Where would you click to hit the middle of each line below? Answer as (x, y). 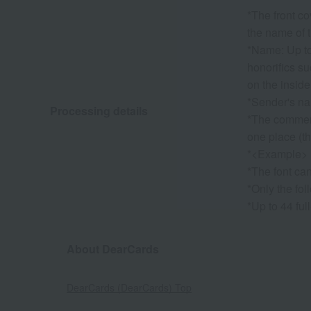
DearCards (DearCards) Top (129, 288)
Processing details (99, 110)
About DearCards (113, 249)
